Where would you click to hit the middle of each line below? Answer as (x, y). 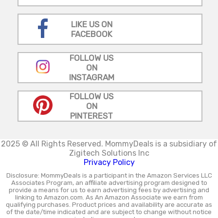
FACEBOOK (91, 34)
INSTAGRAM (91, 77)
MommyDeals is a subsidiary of (161, 144)
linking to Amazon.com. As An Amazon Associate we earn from (109, 197)
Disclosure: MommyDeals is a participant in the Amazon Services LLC (109, 175)
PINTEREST (91, 116)
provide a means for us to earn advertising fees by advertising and (109, 190)
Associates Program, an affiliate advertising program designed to (109, 182)
